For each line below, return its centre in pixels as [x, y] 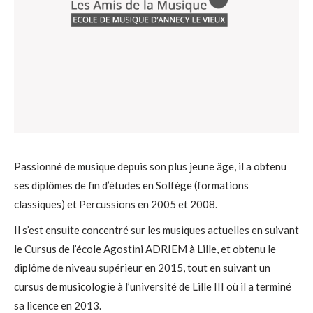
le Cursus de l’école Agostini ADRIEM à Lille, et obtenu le [145, 249]
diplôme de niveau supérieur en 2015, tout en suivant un [142, 268]
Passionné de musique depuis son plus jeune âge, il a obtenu [150, 166]
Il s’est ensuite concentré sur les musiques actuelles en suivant [156, 230]
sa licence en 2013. [58, 305]
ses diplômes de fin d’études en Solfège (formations [131, 185]
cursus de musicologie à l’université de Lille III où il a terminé [153, 286]
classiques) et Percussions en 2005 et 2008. [116, 204]
